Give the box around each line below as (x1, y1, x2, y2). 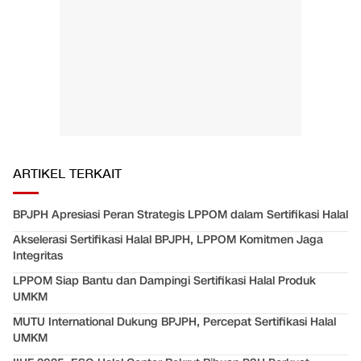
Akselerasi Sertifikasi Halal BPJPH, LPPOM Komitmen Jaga (13, 232, 323, 248)
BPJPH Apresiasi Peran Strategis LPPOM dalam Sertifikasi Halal (13, 207, 348, 223)
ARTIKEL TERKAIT (13, 166, 122, 184)
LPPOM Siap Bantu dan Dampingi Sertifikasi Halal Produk (13, 273, 316, 289)
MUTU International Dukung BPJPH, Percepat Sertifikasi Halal (13, 314, 336, 330)
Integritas (13, 248, 63, 264)
